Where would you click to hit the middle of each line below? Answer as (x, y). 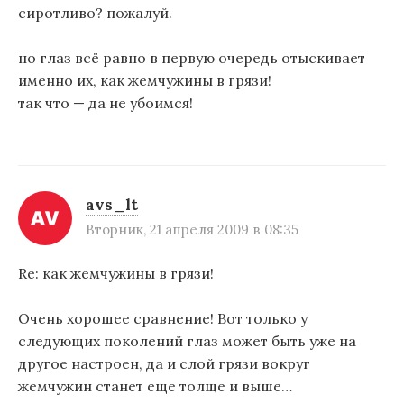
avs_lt (112, 204)
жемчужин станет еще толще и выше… (155, 386)
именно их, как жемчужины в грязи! (145, 81)
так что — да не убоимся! (106, 103)
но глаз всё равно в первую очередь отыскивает (192, 58)
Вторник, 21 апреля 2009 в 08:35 (192, 229)
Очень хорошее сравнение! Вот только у (163, 319)
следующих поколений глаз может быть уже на (187, 341)
